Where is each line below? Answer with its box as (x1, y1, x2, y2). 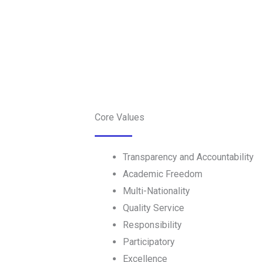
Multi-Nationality (123, 185, 190, 197)
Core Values (95, 112, 144, 123)
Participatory (123, 236, 175, 248)
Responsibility (123, 219, 182, 231)
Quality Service (123, 202, 184, 214)
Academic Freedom (123, 168, 202, 180)
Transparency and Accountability (123, 151, 254, 163)
